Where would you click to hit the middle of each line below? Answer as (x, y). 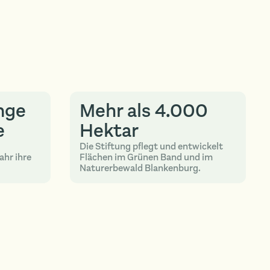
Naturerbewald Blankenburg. (140, 168)
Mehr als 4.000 (143, 111)
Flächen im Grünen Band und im (146, 157)
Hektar (109, 130)
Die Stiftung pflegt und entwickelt (151, 146)
